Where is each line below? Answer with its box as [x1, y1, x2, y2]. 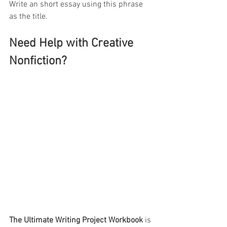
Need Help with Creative [9, 36, 136, 51]
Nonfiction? [9, 54, 67, 68]
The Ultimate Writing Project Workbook [9, 215, 143, 225]
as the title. [9, 11, 48, 22]
